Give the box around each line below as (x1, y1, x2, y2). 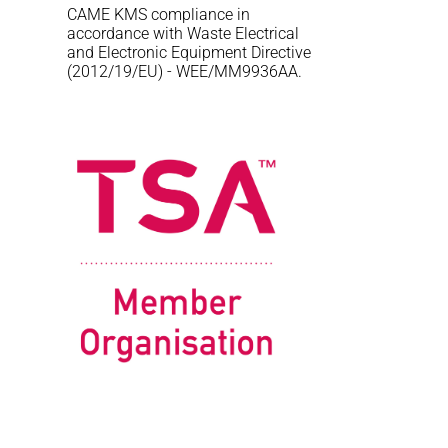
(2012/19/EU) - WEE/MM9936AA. (67, 61, 303, 81)
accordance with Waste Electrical (67, 23, 300, 43)
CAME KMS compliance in (67, 4, 251, 24)
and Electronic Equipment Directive (67, 42, 312, 62)
